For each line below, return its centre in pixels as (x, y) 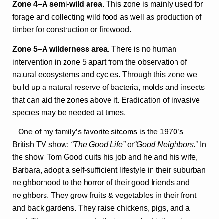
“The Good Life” (98, 144)
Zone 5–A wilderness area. (61, 49)
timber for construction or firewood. (72, 30)
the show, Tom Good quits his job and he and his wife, (105, 157)
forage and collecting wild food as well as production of (107, 17)
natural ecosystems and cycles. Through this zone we (105, 74)
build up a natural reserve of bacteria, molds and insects (109, 87)
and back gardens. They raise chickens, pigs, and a (101, 208)
